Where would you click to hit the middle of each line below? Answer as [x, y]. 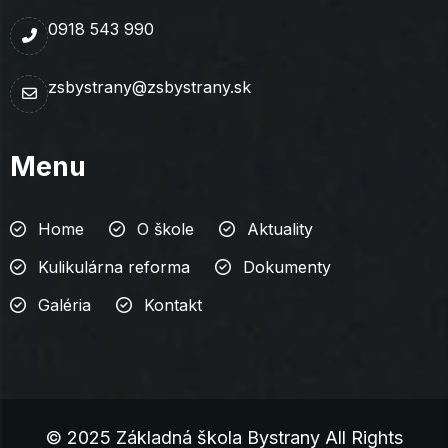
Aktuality [280, 228]
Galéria [64, 304]
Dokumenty [287, 266]
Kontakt [173, 304]
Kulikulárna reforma [114, 266]
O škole [165, 228]
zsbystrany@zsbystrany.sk [149, 86]
